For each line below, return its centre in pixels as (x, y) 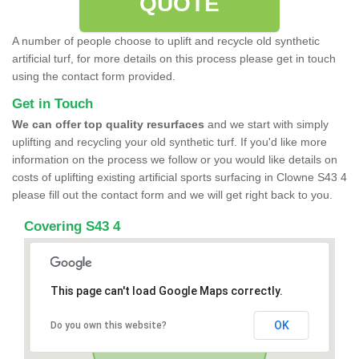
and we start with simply (266, 124)
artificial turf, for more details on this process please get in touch (174, 58)
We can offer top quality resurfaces (108, 124)
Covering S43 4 (72, 226)
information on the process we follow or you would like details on (175, 159)
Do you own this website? (108, 325)
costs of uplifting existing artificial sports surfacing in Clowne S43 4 (179, 177)
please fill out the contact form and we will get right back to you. (172, 194)
